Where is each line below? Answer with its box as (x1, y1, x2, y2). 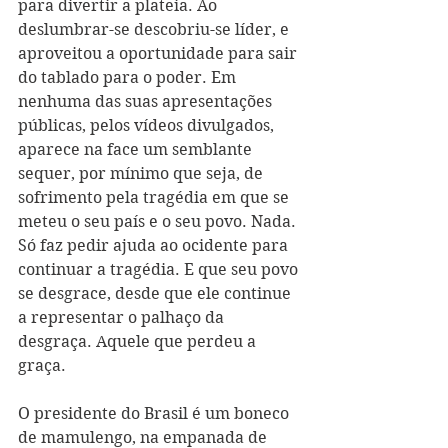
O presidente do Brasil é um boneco (18, 404, 293, 423)
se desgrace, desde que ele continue (18, 284, 295, 303)
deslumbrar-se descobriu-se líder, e (18, 20, 293, 39)
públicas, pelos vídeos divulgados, (18, 116, 278, 135)
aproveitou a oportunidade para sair (18, 44, 301, 63)
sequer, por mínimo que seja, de (18, 164, 267, 183)
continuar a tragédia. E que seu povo (18, 260, 302, 279)
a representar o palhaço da (18, 308, 228, 327)
